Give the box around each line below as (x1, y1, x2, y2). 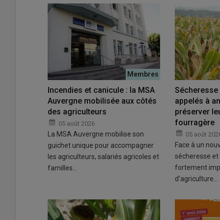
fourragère (174, 118, 215, 128)
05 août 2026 (58, 120, 95, 128)
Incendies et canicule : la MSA (48, 85, 155, 95)
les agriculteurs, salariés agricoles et (48, 153, 159, 161)
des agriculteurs (48, 107, 107, 117)
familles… (48, 164, 77, 172)
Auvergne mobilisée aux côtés (48, 96, 157, 106)
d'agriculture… (174, 175, 218, 183)
